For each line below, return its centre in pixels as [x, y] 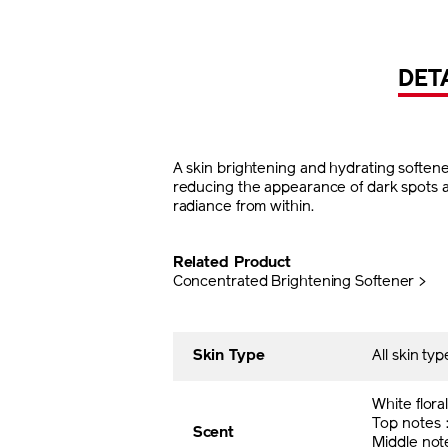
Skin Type [228, 356]
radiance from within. [243, 207]
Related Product [232, 263]
